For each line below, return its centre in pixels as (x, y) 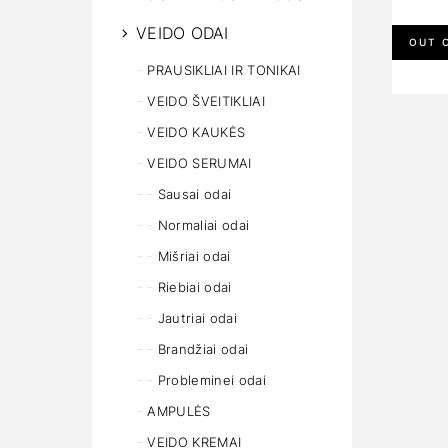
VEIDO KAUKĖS (196, 132)
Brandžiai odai (203, 349)
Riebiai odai (194, 287)
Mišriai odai (194, 256)
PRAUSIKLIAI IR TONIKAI (224, 70)
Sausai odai (194, 194)
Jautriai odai (197, 318)
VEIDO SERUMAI (199, 163)
